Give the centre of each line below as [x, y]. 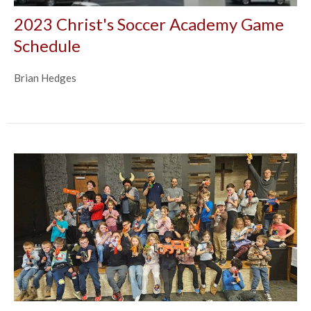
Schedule [47, 45]
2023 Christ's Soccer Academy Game [149, 24]
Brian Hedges [45, 77]
